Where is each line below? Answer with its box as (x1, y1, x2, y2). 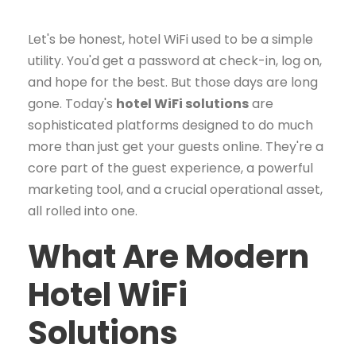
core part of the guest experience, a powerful (28, 159, 313, 177)
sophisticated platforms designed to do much (28, 116, 313, 134)
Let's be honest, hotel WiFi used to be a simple (28, 30, 313, 48)
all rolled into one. (28, 202, 137, 220)
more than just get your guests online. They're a (28, 137, 323, 156)
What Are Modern (28, 234, 309, 279)
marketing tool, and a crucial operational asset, (28, 180, 323, 199)
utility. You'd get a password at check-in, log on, (28, 52, 322, 70)
